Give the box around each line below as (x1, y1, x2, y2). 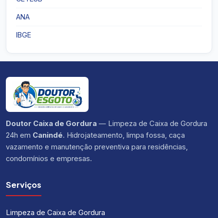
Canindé (33, 131, 63, 140)
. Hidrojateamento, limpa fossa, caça (63, 131, 185, 140)
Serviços (6, 180, 41, 190)
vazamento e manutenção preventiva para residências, (6, 143, 188, 152)
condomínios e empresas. (6, 154, 92, 163)
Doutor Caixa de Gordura (6, 119, 97, 128)
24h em (6, 131, 33, 140)
